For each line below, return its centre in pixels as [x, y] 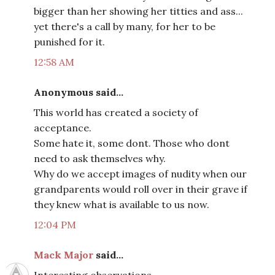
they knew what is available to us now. [122, 205]
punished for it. [69, 42]
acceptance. [63, 128]
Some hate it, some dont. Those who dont [132, 143]
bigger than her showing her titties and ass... [138, 11]
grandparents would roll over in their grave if [141, 189]
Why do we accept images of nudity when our [140, 174]
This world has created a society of [116, 113]
